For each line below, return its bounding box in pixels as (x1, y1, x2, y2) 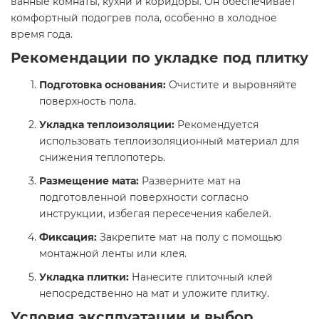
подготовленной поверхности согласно (39, 191, 249, 204)
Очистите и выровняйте (166, 78, 297, 92)
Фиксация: (39, 231, 97, 244)
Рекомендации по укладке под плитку (11, 49, 308, 67)
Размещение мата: (39, 174, 139, 188)
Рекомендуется (174, 118, 258, 132)
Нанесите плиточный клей (129, 271, 273, 284)
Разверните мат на (139, 174, 241, 188)
